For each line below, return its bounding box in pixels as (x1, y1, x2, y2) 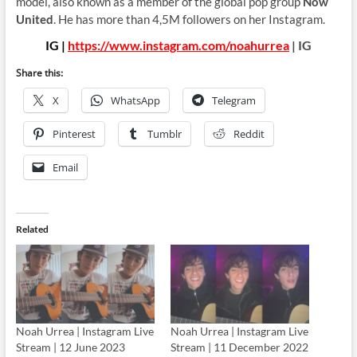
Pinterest (52, 126, 96, 141)
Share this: (15, 65, 63, 80)
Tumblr (147, 126, 182, 141)
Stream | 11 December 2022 (170, 340, 308, 355)
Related (15, 222, 49, 235)
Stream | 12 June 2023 (15, 340, 125, 355)
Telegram (211, 92, 256, 108)
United (15, 11, 53, 26)
